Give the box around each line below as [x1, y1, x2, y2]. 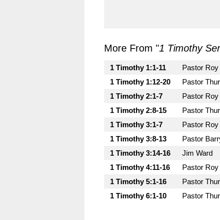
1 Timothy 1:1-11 [110, 63, 166, 72]
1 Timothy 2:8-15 [110, 106, 166, 114]
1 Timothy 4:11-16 [110, 163, 170, 171]
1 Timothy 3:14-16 [110, 149, 170, 157]
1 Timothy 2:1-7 [110, 92, 163, 100]
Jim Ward [182, 149, 213, 157]
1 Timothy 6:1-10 [110, 192, 166, 200]
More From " [104, 43, 159, 54]
